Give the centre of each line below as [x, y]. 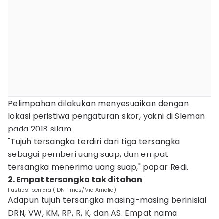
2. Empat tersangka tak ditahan [75, 180]
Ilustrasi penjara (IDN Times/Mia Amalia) [62, 190]
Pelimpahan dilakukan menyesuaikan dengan [98, 103]
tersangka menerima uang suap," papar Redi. [98, 167]
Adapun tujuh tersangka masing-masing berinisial [107, 200]
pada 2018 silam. [41, 129]
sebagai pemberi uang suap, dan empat [88, 154]
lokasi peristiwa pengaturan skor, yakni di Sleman [107, 116]
